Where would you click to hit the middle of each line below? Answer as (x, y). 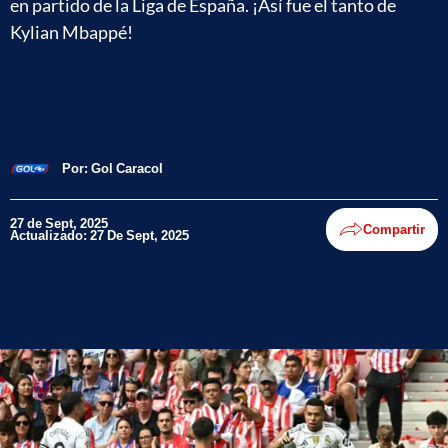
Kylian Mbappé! (71, 32)
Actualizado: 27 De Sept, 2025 (99, 235)
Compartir (394, 229)
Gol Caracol (127, 168)
